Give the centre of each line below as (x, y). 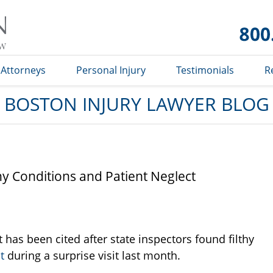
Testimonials (205, 70)
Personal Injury (111, 70)
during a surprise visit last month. (92, 256)
